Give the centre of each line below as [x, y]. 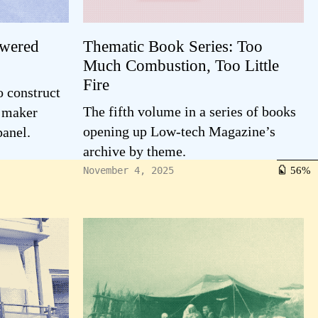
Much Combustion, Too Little [181, 65]
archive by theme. [135, 151]
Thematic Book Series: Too [173, 46]
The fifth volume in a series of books [190, 111]
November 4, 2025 [128, 170]
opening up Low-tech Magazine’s [179, 131]
